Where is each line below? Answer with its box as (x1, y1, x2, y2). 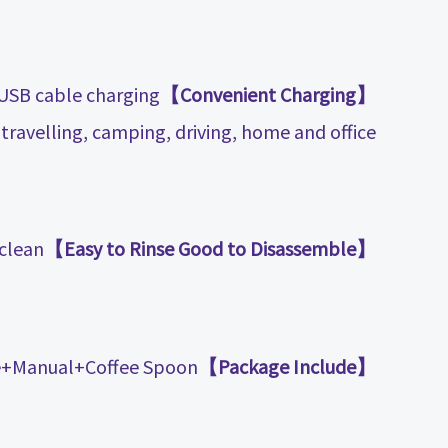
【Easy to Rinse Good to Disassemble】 (356, 236, 376, 262)
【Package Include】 (356, 353, 376, 379)
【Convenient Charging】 (356, 82, 376, 108)
